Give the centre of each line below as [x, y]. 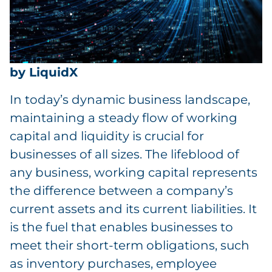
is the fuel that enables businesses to [121, 227]
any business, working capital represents [134, 172]
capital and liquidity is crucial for [107, 136]
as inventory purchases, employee [113, 263]
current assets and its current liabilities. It [133, 209]
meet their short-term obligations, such [130, 245]
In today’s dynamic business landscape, [130, 99]
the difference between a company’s [121, 190]
